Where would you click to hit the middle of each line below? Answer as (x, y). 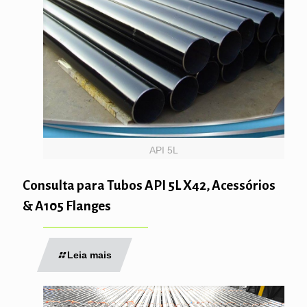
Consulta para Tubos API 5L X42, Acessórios (149, 185)
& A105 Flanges (67, 206)
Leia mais (89, 255)
